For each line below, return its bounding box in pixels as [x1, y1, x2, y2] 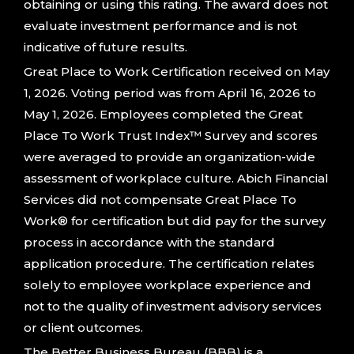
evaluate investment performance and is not [24, 18, 297, 34]
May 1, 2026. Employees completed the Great [24, 107, 303, 122]
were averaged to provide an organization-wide [24, 149, 315, 165]
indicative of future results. [24, 40, 187, 55]
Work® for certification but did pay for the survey [24, 213, 326, 229]
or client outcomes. [24, 320, 143, 336]
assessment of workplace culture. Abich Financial [24, 171, 329, 186]
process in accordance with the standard [24, 235, 275, 250]
